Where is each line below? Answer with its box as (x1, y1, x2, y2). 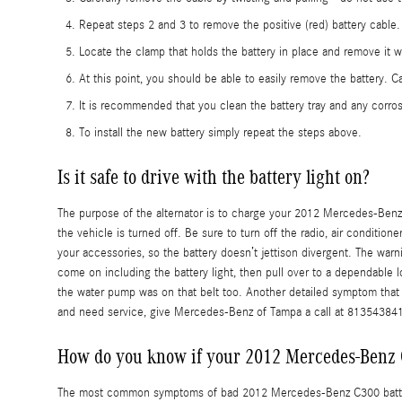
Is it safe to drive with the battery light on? (57, 165, 370, 189)
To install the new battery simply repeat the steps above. (79, 126, 362, 141)
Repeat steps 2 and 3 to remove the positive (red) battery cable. (79, 18, 400, 33)
